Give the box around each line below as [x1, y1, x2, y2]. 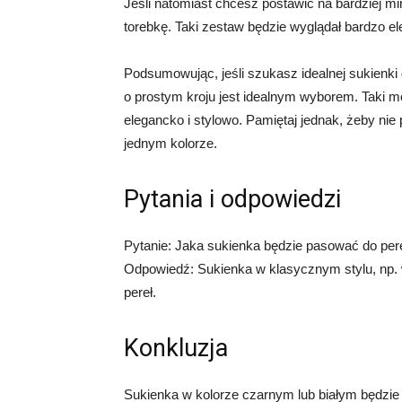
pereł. [124, 284, 156, 300]
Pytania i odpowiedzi [124, 185, 341, 214]
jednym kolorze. [124, 135, 217, 151]
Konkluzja [124, 334, 228, 363]
